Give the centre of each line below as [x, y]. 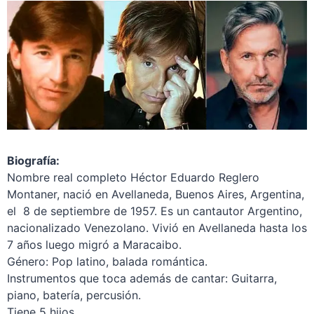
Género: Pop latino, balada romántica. [107, 261]
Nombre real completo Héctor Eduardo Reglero [133, 177]
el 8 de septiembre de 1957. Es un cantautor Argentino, [154, 211]
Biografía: [33, 160]
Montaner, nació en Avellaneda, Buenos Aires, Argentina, [155, 194]
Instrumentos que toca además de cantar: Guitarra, [142, 278]
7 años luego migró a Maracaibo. [94, 244]
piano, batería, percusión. [74, 295]
